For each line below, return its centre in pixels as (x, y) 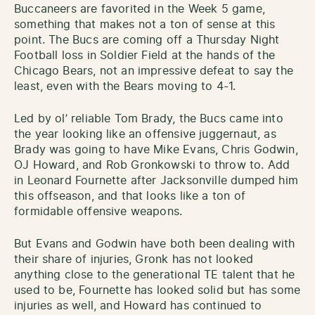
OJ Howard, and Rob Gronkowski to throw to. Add (152, 165)
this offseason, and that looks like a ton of (130, 196)
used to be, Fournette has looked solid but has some (157, 290)
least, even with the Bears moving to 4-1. (125, 86)
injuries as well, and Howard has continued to (138, 306)
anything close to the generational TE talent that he (155, 275)
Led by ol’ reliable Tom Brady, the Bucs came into (149, 118)
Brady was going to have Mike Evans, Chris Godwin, (156, 149)
